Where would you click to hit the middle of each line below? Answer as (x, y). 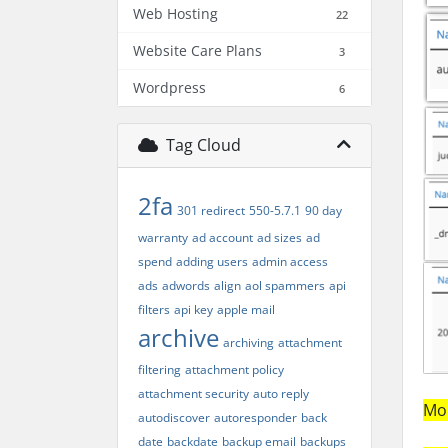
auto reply (281, 393)
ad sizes (279, 237)
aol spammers (285, 285)
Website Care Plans (197, 50)
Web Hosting (175, 13)
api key (193, 309)
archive (178, 337)
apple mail (246, 309)
